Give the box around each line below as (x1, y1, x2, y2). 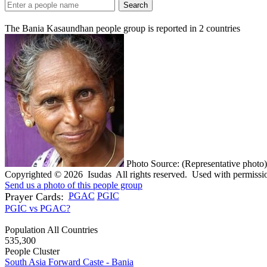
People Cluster (5, 246, 60, 256)
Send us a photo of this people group (5, 179, 142, 190)
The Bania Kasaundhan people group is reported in (5, 23, 199, 33)
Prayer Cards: (5, 190, 64, 203)
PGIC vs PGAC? (5, 203, 70, 213)
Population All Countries (5, 224, 98, 235)
